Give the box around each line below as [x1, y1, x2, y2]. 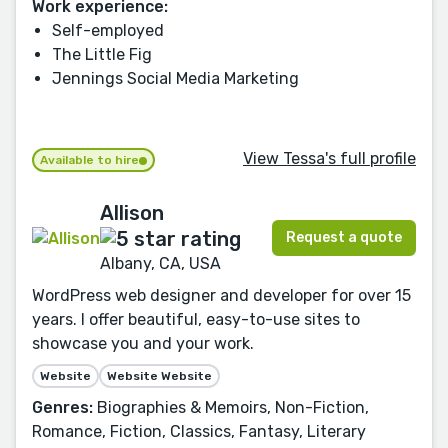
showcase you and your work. [32, 334, 254, 354]
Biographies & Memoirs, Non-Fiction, [93, 398, 369, 418]
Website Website [107, 369, 212, 384]
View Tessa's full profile [243, 149, 416, 169]
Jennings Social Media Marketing [52, 68, 299, 88]
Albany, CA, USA [100, 254, 221, 274]
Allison [100, 200, 164, 225]
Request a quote [286, 229, 402, 247]
